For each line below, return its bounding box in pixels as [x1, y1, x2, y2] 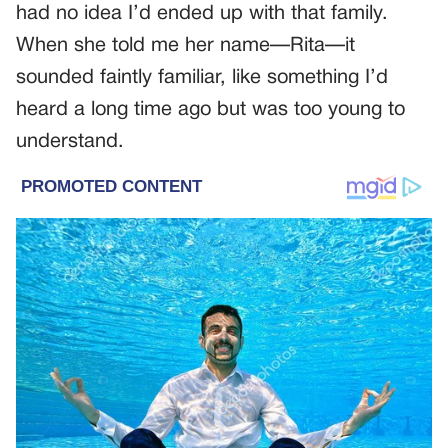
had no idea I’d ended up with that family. [16, 5, 388, 24]
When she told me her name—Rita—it [16, 37, 355, 56]
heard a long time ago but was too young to [16, 101, 405, 120]
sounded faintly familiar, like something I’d [16, 69, 388, 88]
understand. [16, 133, 124, 152]
